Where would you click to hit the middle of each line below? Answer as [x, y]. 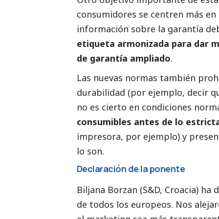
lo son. [90, 151]
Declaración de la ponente [131, 169]
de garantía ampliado [124, 58]
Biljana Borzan [107, 190]
